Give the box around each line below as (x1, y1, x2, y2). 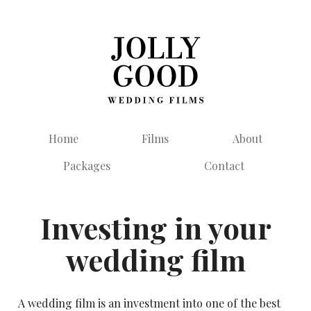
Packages (62, 158, 110, 173)
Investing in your (40, 208, 271, 248)
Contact (204, 158, 245, 173)
